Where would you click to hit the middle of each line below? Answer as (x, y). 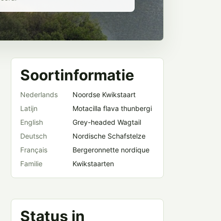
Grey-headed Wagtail (107, 122)
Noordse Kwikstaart (104, 94)
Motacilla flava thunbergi (112, 108)
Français (34, 150)
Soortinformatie (77, 75)
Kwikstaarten (93, 164)
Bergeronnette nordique (111, 150)
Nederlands (39, 94)
